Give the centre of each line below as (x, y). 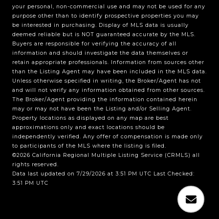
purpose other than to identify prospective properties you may (106, 16)
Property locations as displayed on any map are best (90, 118)
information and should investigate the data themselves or (100, 53)
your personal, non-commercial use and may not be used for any (109, 7)
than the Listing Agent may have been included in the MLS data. (109, 72)
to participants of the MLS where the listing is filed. (89, 146)
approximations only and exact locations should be (88, 128)
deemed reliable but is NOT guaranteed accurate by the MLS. (104, 35)
